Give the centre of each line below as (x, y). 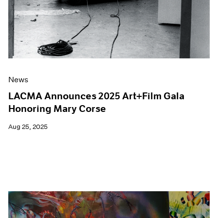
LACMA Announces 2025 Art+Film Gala (97, 96)
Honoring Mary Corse (57, 109)
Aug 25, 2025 (28, 127)
